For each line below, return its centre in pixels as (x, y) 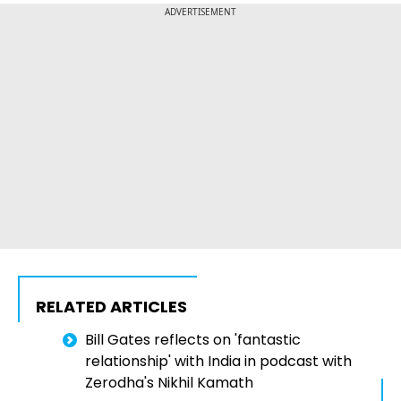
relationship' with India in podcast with (218, 362)
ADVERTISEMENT (200, 12)
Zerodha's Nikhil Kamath (169, 383)
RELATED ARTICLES (111, 307)
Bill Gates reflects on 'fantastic (193, 340)
